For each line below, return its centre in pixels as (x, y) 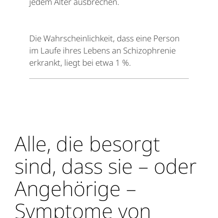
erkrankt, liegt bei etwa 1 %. (80, 63)
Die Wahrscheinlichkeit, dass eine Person (104, 38)
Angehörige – (75, 188)
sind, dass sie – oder (106, 166)
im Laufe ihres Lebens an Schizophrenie (102, 51)
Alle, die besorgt (87, 144)
